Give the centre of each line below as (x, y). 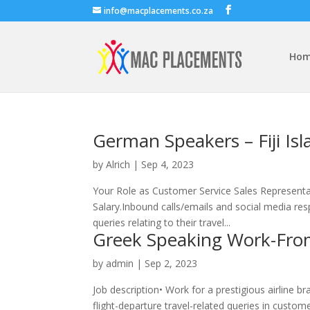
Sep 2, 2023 (171, 263)
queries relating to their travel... (162, 222)
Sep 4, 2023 (168, 164)
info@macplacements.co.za (159, 11)
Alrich (118, 164)
